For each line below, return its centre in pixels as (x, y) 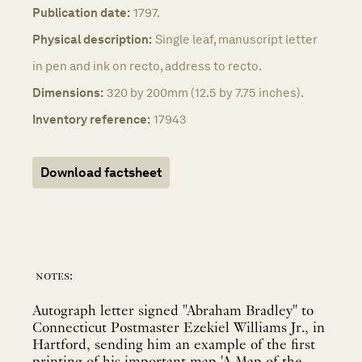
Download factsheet (101, 173)
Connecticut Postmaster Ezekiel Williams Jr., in (179, 328)
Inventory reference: (91, 120)
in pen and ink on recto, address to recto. (147, 66)
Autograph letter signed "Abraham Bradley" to (173, 311)
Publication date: (81, 13)
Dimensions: (68, 93)
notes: (54, 277)
